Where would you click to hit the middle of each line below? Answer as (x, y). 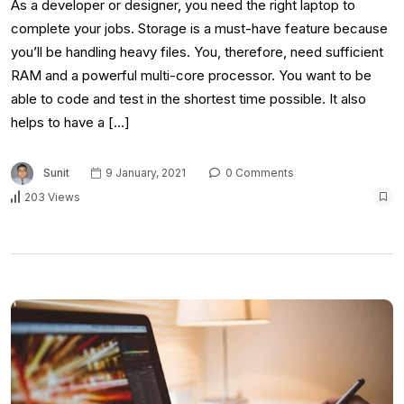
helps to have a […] (70, 123)
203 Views (52, 197)
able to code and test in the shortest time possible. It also (188, 99)
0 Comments (258, 173)
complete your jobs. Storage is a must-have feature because (199, 29)
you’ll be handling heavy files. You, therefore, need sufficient (197, 52)
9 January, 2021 (144, 173)
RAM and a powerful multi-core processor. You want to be (191, 76)
